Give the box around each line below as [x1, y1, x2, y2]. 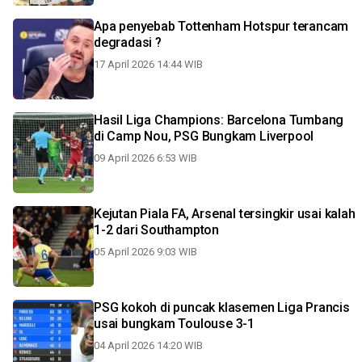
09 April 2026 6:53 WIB [94, 152, 197, 164]
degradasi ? [94, 35, 162, 50]
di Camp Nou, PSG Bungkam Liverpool [94, 128, 314, 144]
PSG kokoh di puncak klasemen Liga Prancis [94, 300, 350, 315]
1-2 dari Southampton [94, 222, 219, 238]
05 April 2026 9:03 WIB [94, 246, 197, 258]
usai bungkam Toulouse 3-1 [94, 316, 255, 331]
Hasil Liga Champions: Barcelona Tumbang [94, 112, 344, 128]
